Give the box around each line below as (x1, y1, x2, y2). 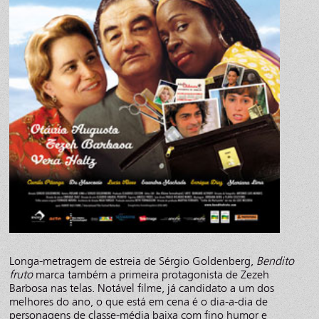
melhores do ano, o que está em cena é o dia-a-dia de (9, 294, 268, 308)
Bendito (256, 253, 295, 268)
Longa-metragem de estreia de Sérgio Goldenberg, (9, 253, 257, 268)
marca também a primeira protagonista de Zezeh (33, 267, 270, 281)
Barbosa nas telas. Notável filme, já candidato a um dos (9, 281, 275, 295)
